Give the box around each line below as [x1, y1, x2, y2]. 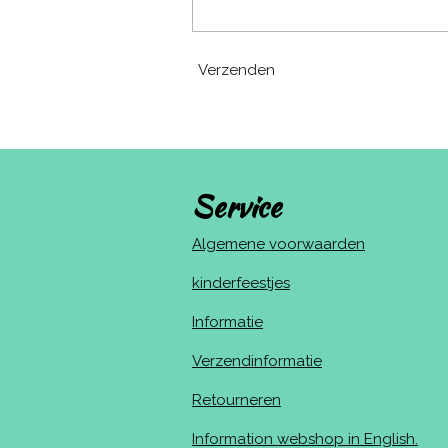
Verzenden [198, 61, 275, 80]
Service [192, 185, 281, 228]
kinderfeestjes [192, 273, 290, 292]
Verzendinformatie [192, 351, 322, 370]
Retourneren [192, 390, 281, 409]
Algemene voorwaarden [192, 234, 365, 253]
